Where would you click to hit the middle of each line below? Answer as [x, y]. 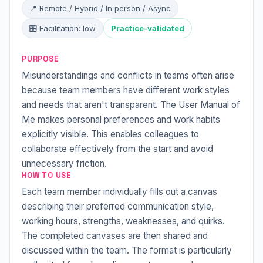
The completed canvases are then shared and [115, 236]
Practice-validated [148, 28]
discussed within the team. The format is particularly [127, 250]
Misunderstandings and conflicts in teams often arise [128, 75]
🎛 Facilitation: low [63, 28]
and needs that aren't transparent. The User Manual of [131, 105]
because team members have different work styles [126, 90]
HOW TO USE [47, 175]
